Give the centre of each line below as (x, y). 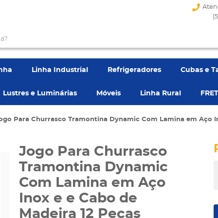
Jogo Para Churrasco (93, 152)
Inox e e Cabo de (78, 199)
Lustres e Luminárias (40, 93)
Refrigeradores (134, 70)
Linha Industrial (60, 70)
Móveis (109, 93)
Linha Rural (161, 93)
